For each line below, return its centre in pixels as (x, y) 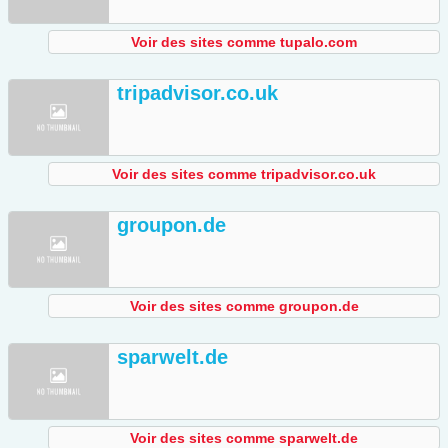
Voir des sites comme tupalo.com (244, 42)
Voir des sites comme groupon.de (244, 306)
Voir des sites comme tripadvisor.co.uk (244, 174)
